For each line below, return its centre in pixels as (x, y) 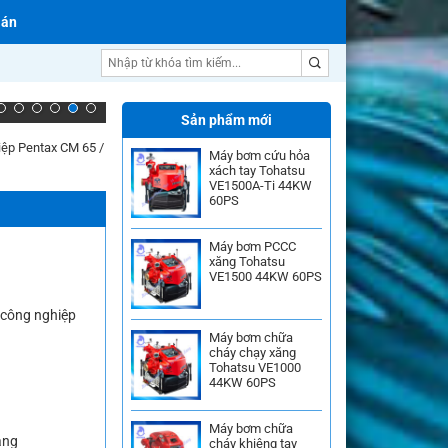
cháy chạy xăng (252, 352)
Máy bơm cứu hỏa (259, 155)
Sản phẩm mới (226, 120)
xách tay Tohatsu (257, 170)
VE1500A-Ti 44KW (260, 185)
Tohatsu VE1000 (255, 367)
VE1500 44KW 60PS (265, 276)
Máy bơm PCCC (252, 246)
